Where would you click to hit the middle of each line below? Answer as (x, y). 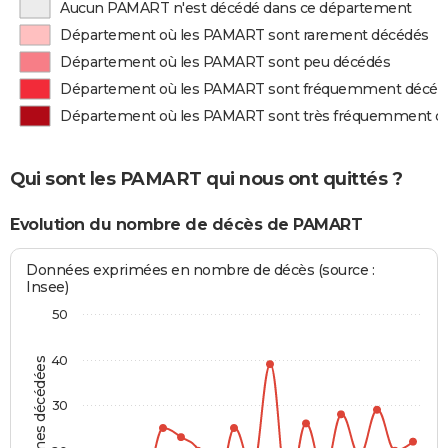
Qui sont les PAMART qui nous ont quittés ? (206, 178)
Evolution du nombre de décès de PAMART (186, 224)
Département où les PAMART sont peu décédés (225, 62)
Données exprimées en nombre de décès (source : (200, 270)
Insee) (47, 287)
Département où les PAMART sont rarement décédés (244, 35)
